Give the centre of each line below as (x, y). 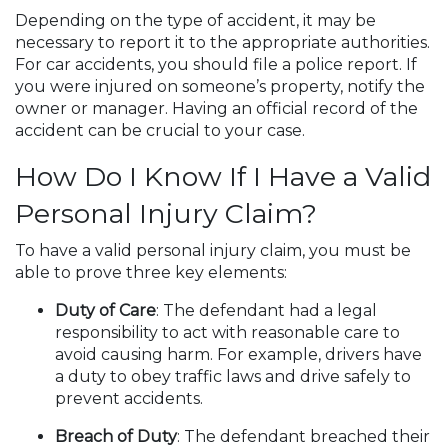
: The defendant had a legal (266, 310)
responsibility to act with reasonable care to (227, 332)
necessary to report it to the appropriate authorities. (222, 42)
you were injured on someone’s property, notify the (220, 86)
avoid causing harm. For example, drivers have (238, 354)
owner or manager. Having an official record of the (216, 108)
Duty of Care (105, 310)
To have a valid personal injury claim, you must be (213, 250)
